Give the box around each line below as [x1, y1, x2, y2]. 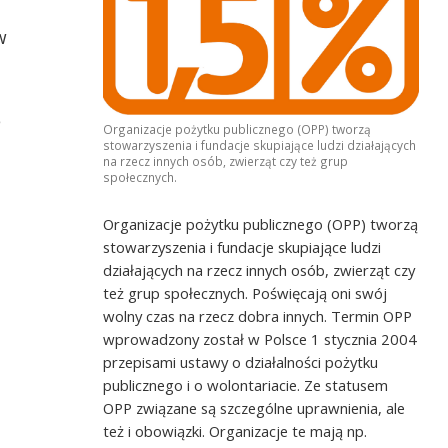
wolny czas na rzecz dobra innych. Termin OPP [103, 306, 413, 327]
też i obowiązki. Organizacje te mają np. [103, 421, 368, 442]
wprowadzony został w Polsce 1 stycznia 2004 [103, 329, 418, 350]
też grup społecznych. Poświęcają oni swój [103, 283, 388, 304]
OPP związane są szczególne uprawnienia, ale [103, 398, 406, 419]
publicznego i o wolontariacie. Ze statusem [103, 375, 389, 396]
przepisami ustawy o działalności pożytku [103, 352, 379, 373]
